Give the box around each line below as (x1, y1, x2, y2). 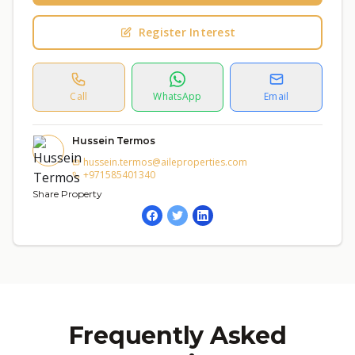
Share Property (32, 188, 102, 200)
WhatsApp (153, 90, 202, 103)
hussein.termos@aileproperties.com (83, 155, 247, 169)
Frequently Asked (68, 321, 287, 350)
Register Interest (138, 25, 236, 40)
